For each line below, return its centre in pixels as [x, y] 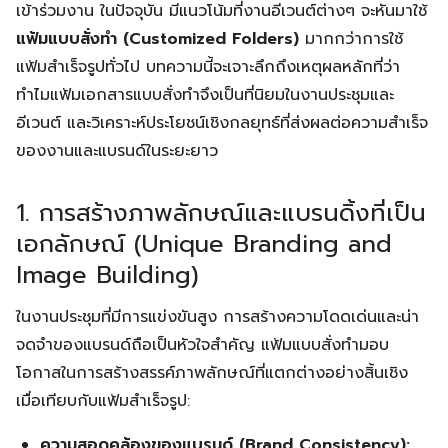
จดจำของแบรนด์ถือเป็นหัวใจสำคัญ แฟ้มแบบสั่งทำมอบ [202, 345]
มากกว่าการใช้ [351, 39]
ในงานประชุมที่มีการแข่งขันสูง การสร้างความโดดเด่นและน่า [217, 317]
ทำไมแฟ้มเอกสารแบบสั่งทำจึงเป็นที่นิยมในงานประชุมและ [205, 95]
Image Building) [107, 275]
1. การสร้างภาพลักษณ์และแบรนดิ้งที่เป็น [221, 213]
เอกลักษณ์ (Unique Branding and [204, 244]
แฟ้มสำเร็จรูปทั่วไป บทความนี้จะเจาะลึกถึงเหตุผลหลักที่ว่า [208, 67]
